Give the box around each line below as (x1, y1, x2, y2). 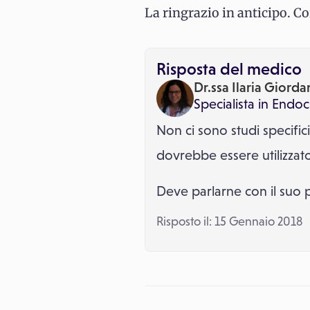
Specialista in (194, 96, 268, 111)
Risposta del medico (156, 60, 302, 78)
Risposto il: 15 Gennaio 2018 (156, 215, 302, 228)
